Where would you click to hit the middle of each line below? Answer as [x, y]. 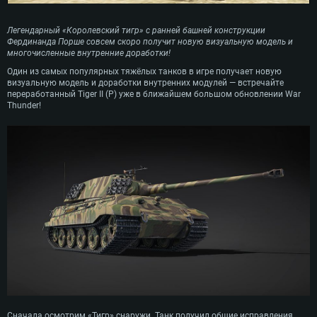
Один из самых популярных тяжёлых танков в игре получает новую [144, 71]
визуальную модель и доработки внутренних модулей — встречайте [145, 82]
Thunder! [24, 105]
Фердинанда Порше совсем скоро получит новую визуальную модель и [150, 41]
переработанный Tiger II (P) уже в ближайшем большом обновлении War [154, 94]
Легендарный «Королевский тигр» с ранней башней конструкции [136, 30]
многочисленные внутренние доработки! [89, 53]
